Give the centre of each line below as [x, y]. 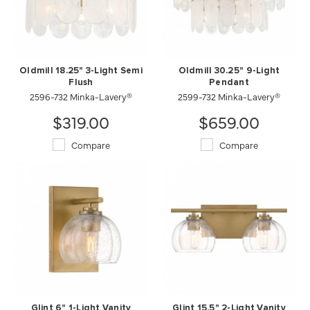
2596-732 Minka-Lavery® [81, 96]
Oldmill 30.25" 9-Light [229, 71]
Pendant [229, 82]
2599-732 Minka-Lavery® [229, 96]
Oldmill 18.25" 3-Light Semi [81, 71]
